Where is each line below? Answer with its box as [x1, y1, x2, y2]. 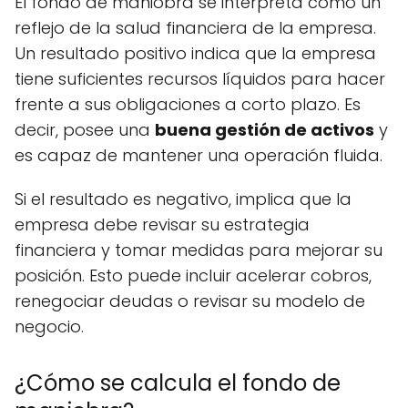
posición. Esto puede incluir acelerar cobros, [15, 264, 372, 288]
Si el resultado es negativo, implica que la [15, 188, 352, 211]
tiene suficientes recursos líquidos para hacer [15, 67, 385, 91]
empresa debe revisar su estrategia [15, 213, 310, 237]
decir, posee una [15, 118, 155, 142]
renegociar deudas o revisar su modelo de [15, 290, 365, 313]
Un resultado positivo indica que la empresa [15, 42, 376, 66]
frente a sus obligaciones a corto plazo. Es [15, 93, 361, 117]
